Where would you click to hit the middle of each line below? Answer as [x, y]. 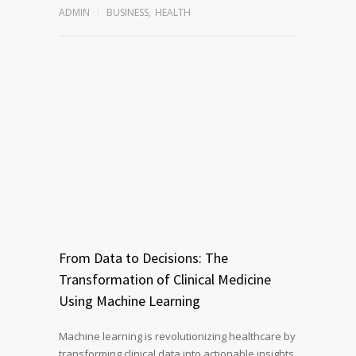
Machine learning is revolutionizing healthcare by [177, 336]
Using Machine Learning [130, 300]
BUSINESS [128, 12]
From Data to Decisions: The [143, 257]
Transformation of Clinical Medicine [165, 279]
